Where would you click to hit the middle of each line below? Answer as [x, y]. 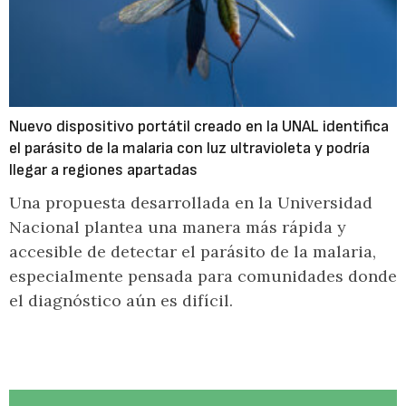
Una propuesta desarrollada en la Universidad [191, 203]
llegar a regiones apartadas [103, 170]
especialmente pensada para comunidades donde [203, 276]
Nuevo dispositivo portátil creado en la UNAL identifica [199, 126]
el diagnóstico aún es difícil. [121, 300]
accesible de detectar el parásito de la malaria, [193, 251]
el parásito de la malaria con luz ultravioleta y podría [189, 148]
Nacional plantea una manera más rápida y [178, 227]
